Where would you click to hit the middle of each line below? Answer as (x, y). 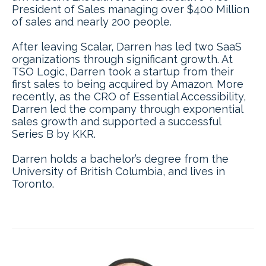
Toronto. (33, 184)
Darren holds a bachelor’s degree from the (120, 159)
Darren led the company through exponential (127, 109)
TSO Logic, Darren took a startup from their (123, 72)
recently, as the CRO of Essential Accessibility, (129, 97)
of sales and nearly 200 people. (92, 22)
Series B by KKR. (54, 134)
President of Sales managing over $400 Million (131, 9)
